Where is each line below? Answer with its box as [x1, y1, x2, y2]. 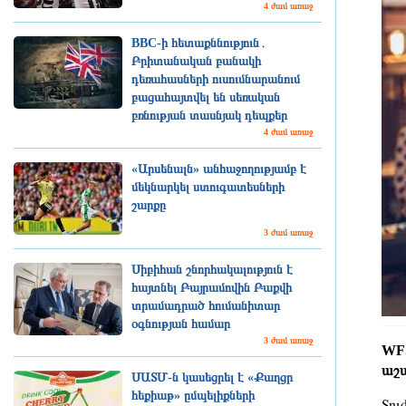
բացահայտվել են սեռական [131, 91, 280, 104]
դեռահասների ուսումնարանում [131, 72, 300, 86]
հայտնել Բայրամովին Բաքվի [131, 281, 292, 295]
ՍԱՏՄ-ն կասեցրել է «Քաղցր [131, 371, 293, 384]
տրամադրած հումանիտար [131, 299, 280, 313]
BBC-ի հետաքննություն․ [131, 36, 267, 50]
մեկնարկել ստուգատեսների [131, 180, 285, 194]
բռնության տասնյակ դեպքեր [131, 109, 287, 122]
